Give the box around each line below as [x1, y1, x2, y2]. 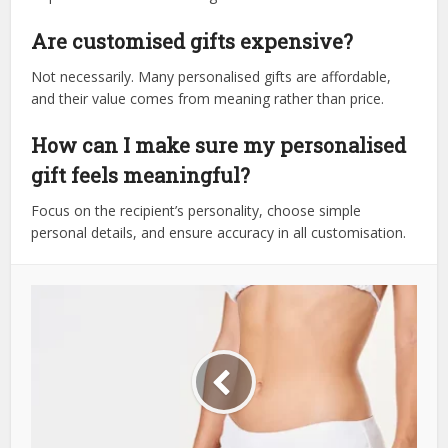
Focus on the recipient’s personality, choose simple [31, 200, 362, 220]
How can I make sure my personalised [31, 131, 407, 158]
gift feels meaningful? [31, 161, 251, 188]
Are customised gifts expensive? [31, 27, 354, 54]
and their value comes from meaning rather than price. [31, 88, 385, 108]
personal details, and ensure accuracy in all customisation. [31, 222, 407, 242]
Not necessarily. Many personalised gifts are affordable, [31, 66, 392, 86]
